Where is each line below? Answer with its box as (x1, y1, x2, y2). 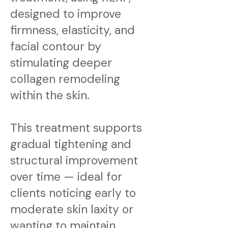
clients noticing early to (10, 185, 136, 201)
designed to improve (10, 6, 121, 21)
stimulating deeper (10, 55, 112, 70)
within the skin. (10, 88, 90, 103)
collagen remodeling (10, 71, 120, 87)
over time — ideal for (10, 169, 122, 184)
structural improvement (10, 153, 138, 168)
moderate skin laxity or (10, 202, 133, 217)
